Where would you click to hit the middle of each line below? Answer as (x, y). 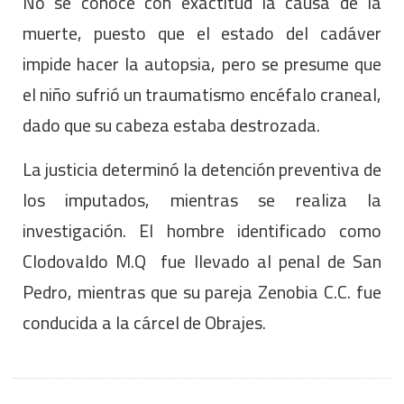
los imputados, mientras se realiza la (202, 200)
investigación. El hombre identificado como (202, 231)
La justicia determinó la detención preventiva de (202, 170)
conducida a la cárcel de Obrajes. (144, 323)
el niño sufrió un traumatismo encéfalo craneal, (202, 95)
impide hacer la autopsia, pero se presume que (202, 64)
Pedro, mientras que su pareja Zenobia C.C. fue (202, 292)
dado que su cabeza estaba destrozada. (171, 125)
